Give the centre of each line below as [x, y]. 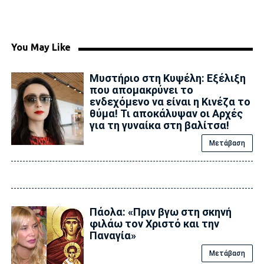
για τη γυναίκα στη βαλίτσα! [159, 125]
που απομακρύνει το [141, 90]
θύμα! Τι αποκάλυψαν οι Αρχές [166, 113]
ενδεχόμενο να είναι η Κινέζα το [170, 101]
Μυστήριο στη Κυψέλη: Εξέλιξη [167, 78]
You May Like [41, 47]
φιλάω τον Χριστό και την [154, 223]
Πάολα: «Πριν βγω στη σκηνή [160, 212]
